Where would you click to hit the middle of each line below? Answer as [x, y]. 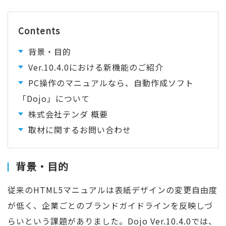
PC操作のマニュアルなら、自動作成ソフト [111, 83]
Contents [39, 31]
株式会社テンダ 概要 [68, 114]
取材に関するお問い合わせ [80, 130]
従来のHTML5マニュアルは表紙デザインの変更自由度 [112, 190]
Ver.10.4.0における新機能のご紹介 [96, 67]
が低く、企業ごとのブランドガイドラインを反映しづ [110, 205]
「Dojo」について [54, 98]
